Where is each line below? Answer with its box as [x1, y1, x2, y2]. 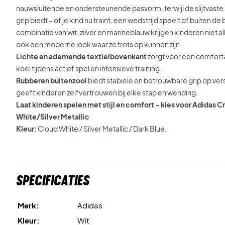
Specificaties [16, 172, 89, 189]
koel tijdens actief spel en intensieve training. [16, 64, 162, 73]
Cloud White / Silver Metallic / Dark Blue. [37, 124, 167, 133]
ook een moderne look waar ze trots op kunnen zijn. [16, 40, 182, 49]
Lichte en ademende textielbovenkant [16, 52, 147, 61]
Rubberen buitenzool [16, 76, 87, 85]
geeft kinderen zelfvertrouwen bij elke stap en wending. [16, 88, 198, 97]
